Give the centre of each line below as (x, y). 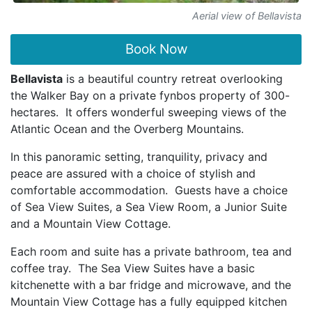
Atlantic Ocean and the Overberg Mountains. (127, 129)
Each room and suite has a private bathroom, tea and (151, 251)
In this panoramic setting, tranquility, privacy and (139, 157)
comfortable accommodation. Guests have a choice (149, 190)
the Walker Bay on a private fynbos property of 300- (150, 95)
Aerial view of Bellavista (247, 16)
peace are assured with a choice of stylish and (133, 173)
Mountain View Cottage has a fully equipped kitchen (149, 302)
